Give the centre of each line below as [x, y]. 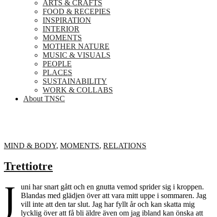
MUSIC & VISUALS [77, 55]
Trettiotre [28, 166]
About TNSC [44, 99]
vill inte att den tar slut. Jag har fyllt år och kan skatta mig [108, 204]
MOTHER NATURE [76, 46]
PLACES [57, 72]
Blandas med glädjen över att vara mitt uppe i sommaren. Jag [114, 195]
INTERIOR [61, 29]
